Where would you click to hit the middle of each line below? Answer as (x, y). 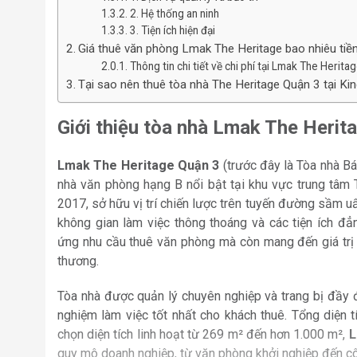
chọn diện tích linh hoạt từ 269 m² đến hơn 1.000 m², (203, 335)
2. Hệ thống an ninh (175, 14)
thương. (78, 261)
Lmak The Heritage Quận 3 (139, 166)
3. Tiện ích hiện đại (173, 31)
